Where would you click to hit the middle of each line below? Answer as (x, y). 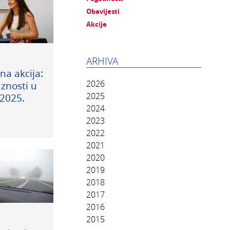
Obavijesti (103, 12)
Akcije (97, 24)
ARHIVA (102, 61)
